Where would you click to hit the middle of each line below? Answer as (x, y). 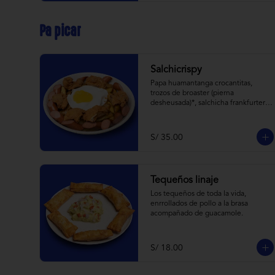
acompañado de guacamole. (197, 214)
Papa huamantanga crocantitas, (201, 83)
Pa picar (60, 31)
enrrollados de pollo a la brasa (199, 204)
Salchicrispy (176, 70)
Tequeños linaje (184, 180)
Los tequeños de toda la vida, (198, 194)
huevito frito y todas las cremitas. (204, 113)
